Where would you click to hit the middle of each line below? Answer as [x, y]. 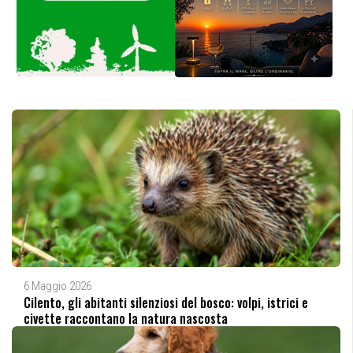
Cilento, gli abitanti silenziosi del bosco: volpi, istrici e [166, 302]
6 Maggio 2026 [58, 286]
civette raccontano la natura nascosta [126, 318]
